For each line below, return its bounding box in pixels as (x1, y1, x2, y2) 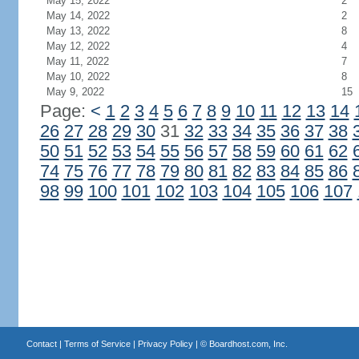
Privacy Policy (137, 339, 193, 349)
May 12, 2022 (46, 40, 110, 52)
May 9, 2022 (46, 86, 104, 98)
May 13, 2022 (46, 25, 110, 37)
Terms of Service (63, 339, 131, 349)
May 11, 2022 (46, 55, 109, 67)
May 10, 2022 (46, 71, 110, 83)
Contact (26, 339, 57, 349)
